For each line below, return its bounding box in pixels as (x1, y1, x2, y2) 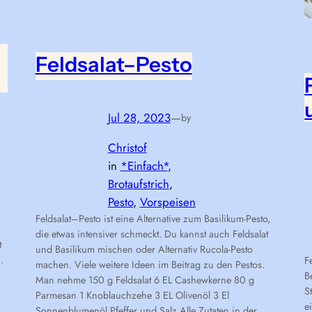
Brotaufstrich (107, 175, 169, 192)
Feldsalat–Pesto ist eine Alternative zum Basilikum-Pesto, (35, 211, 270, 226)
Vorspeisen (139, 193, 196, 210)
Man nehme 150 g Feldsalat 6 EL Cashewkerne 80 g (35, 272, 254, 287)
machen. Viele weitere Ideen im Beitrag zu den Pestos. (35, 257, 265, 272)
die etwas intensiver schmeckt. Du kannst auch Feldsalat (35, 226, 268, 241)
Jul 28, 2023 (107, 109, 171, 126)
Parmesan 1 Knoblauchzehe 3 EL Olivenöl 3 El (35, 288, 229, 302)
